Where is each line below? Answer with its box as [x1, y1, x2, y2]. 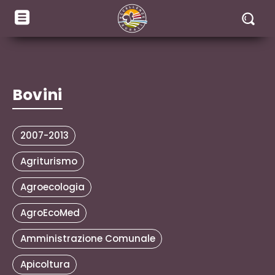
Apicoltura [20, 258, 70, 271]
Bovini [12, 84, 63, 106]
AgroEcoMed [20, 206, 80, 219]
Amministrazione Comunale [20, 232, 155, 245]
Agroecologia [20, 180, 85, 193]
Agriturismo [20, 155, 77, 168]
